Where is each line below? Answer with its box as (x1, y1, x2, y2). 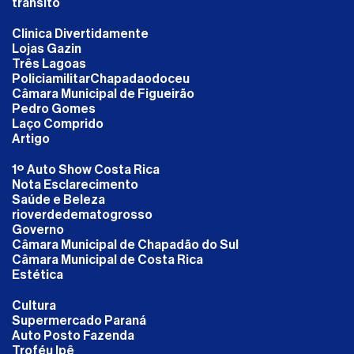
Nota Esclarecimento (12, 178, 138, 191)
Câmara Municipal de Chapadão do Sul (12, 238, 239, 251)
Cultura (12, 299, 56, 312)
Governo (12, 223, 64, 236)
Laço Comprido (12, 117, 104, 130)
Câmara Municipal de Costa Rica (12, 253, 203, 266)
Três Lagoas (12, 57, 86, 70)
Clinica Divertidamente (12, 27, 149, 40)
